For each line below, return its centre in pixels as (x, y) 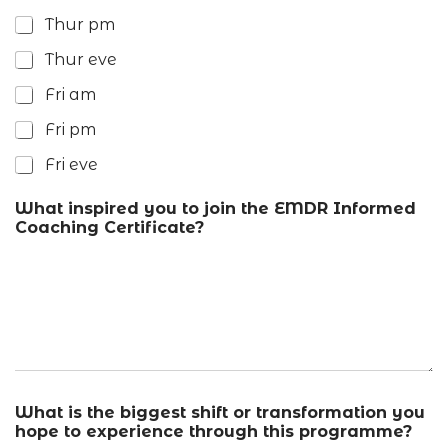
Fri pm (70, 129)
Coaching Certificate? (109, 227)
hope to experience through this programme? (213, 432)
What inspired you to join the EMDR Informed (215, 208)
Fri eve (71, 164)
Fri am (70, 94)
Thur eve (81, 59)
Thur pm (80, 24)
